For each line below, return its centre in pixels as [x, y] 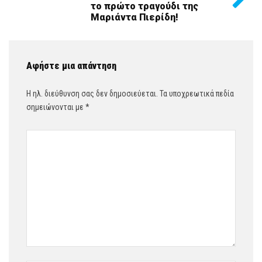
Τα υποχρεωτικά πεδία [196, 94]
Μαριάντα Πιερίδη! [135, 17]
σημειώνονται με [56, 107]
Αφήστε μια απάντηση [71, 66]
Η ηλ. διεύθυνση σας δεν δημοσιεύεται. [92, 94]
